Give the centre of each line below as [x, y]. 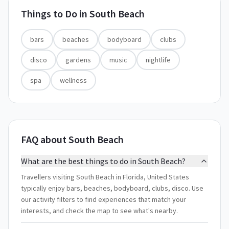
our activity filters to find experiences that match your [104, 199]
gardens [78, 60]
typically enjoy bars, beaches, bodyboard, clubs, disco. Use [112, 188]
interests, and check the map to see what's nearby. [99, 211]
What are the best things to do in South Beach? [103, 161]
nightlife [158, 60]
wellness [73, 80]
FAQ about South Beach [72, 139]
